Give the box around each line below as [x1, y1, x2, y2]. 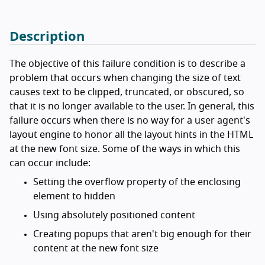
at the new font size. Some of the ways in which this [9, 144, 240, 154]
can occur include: [9, 159, 91, 169]
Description [9, 30, 85, 44]
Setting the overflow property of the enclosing [33, 177, 241, 188]
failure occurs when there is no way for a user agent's [9, 116, 250, 126]
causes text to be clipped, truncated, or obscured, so [9, 88, 244, 98]
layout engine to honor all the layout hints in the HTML [9, 130, 253, 140]
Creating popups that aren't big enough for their [33, 230, 251, 240]
